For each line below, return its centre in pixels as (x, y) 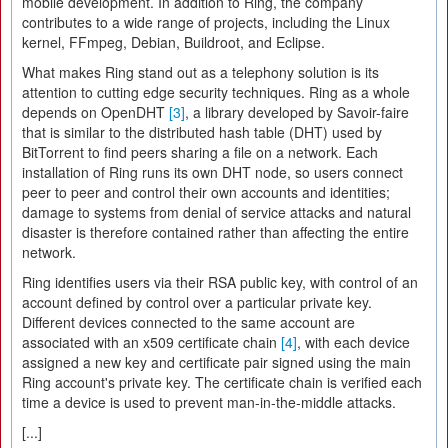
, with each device (353, 342)
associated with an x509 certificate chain (151, 342)
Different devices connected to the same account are (188, 322)
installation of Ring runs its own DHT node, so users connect (212, 172)
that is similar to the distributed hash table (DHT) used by (202, 132)
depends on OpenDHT (95, 112)
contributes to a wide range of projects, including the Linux (206, 22)
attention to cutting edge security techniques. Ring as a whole (216, 92)
